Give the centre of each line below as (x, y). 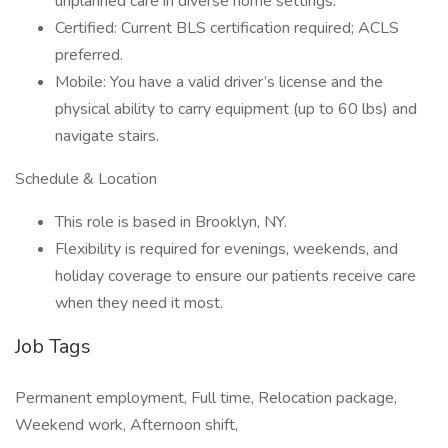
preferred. (89, 55)
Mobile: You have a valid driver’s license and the (219, 82)
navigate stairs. (107, 136)
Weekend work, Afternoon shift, (126, 425)
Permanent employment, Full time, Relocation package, (206, 398)
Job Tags (53, 346)
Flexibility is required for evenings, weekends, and (226, 249)
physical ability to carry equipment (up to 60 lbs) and (236, 109)
